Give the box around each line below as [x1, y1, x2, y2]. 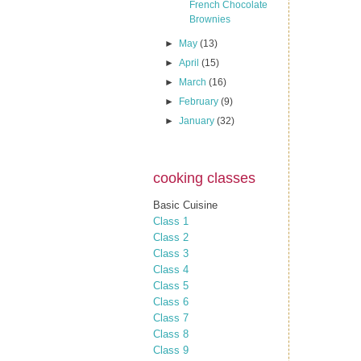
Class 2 [153, 230, 189, 243]
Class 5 [153, 279, 189, 292]
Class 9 [153, 343, 189, 356]
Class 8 [153, 327, 189, 340]
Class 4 [153, 263, 189, 276]
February [179, 96, 222, 107]
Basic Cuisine [153, 198, 218, 211]
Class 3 [153, 247, 189, 259]
